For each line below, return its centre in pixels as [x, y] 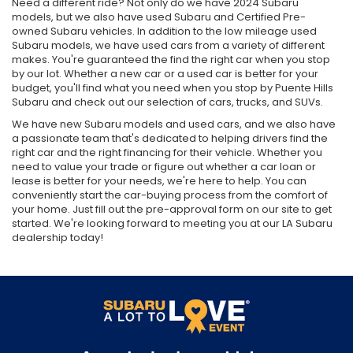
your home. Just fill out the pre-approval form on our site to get [172, 258]
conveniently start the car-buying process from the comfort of [170, 244]
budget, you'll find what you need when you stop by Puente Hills [173, 137]
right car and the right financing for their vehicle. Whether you [167, 202]
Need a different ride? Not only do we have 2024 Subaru [155, 52]
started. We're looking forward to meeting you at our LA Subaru [172, 273]
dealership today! [58, 287]
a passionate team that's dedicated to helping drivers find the [170, 188]
